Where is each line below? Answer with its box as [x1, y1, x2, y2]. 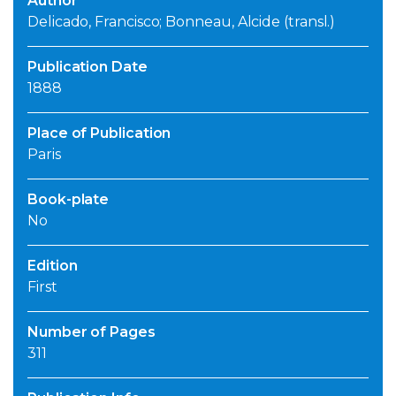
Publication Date [27, 58, 148, 76]
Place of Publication [27, 125, 171, 142]
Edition [27, 257, 78, 275]
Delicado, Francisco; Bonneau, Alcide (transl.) [27, 13, 336, 31]
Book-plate [27, 191, 110, 209]
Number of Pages [27, 324, 156, 341]
